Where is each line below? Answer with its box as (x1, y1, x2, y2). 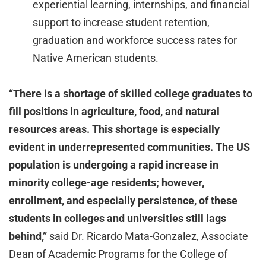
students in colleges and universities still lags (9, 212, 226, 224)
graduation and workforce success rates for (33, 34, 237, 46)
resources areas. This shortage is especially (9, 123, 220, 135)
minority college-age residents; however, (9, 176, 204, 189)
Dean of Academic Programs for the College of (9, 248, 227, 260)
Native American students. (33, 52, 159, 64)
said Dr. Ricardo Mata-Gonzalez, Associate (47, 230, 248, 242)
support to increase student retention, (33, 16, 210, 28)
